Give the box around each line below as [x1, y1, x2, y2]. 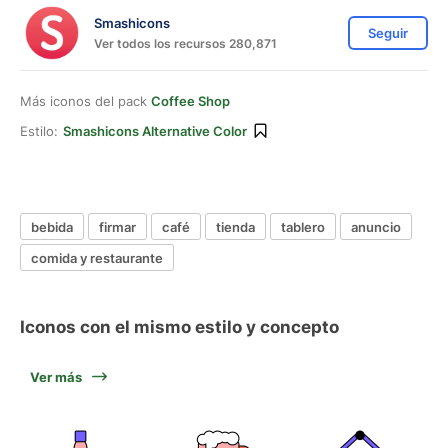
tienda [216, 218, 255, 235]
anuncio [351, 218, 401, 235]
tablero [281, 218, 325, 235]
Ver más [30, 369, 82, 385]
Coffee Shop [151, 93, 230, 109]
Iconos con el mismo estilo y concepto [20, 317, 339, 337]
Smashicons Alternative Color [63, 123, 247, 139]
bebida [31, 218, 73, 235]
